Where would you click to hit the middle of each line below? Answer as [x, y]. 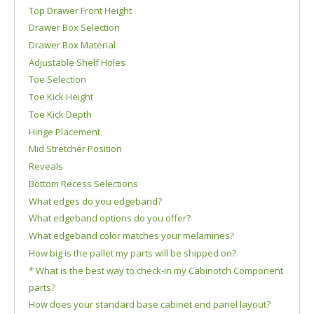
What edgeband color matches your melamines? [131, 236]
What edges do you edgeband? [95, 201]
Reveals [46, 166]
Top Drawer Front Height [80, 10]
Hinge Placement [64, 131]
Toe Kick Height [61, 97]
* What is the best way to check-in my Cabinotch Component [156, 270]
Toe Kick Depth [60, 114]
